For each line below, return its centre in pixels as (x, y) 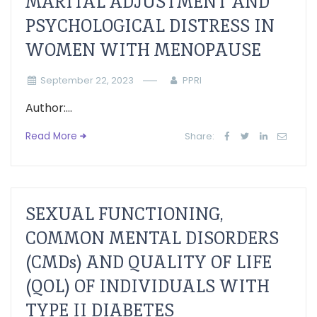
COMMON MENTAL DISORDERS (152, 238)
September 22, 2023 (87, 80)
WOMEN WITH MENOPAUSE (143, 50)
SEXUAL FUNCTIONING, (125, 214)
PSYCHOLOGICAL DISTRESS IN (150, 26)
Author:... (49, 108)
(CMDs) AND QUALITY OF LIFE (149, 262)
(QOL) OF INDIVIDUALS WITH (148, 286)
